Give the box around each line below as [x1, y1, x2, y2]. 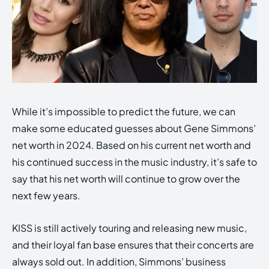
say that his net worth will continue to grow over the [12, 172, 240, 186]
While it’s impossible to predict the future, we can [12, 105, 235, 118]
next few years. [12, 189, 80, 202]
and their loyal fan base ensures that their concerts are [12, 238, 254, 252]
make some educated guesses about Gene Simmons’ [12, 122, 256, 135]
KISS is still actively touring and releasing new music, [12, 222, 247, 235]
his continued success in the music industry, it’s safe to [12, 156, 257, 169]
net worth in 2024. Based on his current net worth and [12, 139, 251, 152]
